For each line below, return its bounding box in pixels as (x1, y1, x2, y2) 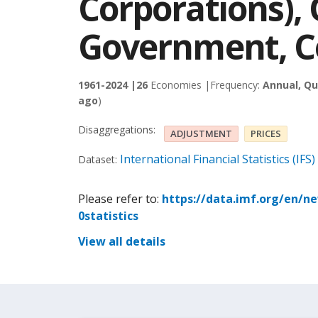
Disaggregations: (78, 122, 155, 136)
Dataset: (78, 153, 117, 166)
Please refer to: (78, 191, 162, 207)
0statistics (78, 208, 138, 224)
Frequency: (210, 78, 263, 92)
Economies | (148, 78, 210, 92)
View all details (78, 234, 165, 249)
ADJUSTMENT (170, 127, 232, 140)
